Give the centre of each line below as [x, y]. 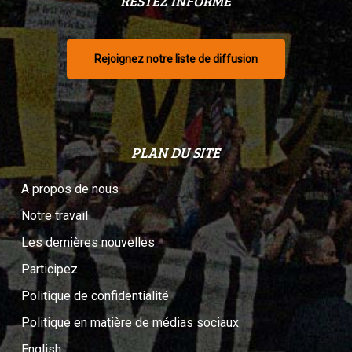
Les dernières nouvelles [88, 242]
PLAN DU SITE [176, 152]
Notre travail [54, 216]
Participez [49, 269]
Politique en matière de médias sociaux [130, 323]
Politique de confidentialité [95, 296]
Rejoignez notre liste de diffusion [176, 59]
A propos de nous [70, 189]
